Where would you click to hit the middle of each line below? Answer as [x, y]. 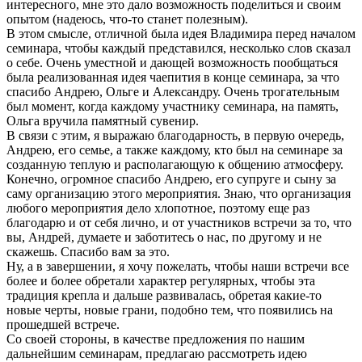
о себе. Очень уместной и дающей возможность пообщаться [172, 63]
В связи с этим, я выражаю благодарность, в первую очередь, [175, 136]
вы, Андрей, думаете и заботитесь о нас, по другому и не [164, 238]
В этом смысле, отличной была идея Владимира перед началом [181, 34]
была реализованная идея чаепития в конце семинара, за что [173, 78]
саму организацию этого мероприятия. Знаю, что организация [179, 194]
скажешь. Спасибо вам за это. [88, 252]
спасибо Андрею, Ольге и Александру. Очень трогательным [173, 92]
